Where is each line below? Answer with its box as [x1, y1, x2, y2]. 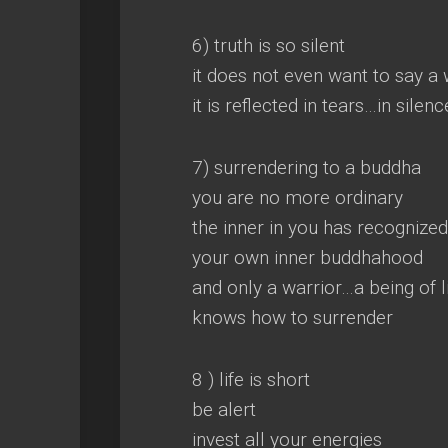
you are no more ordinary [192, 186, 403, 209]
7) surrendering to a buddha [192, 156, 421, 179]
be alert [192, 398, 256, 421]
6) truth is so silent [192, 34, 345, 57]
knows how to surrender [192, 306, 393, 329]
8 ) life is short [192, 368, 310, 391]
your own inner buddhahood [192, 246, 423, 269]
